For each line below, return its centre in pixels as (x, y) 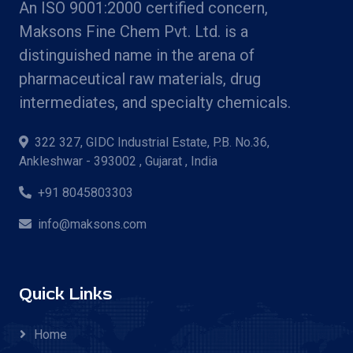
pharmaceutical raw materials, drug (140, 78)
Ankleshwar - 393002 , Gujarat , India (118, 161)
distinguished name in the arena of (137, 55)
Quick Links (65, 294)
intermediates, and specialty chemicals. (155, 102)
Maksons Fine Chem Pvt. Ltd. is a (134, 31)
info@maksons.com (92, 224)
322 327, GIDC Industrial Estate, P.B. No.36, (152, 142)
